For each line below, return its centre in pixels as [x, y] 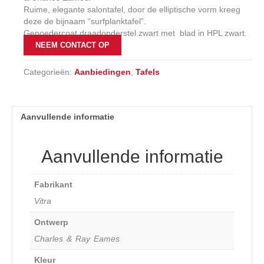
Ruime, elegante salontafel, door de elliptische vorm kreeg [132, 9]
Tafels [148, 72]
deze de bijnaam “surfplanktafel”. [85, 21]
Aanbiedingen [103, 72]
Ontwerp [51, 222]
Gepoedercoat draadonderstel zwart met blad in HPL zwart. [136, 33]
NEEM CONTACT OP [73, 45]
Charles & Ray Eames [77, 238]
